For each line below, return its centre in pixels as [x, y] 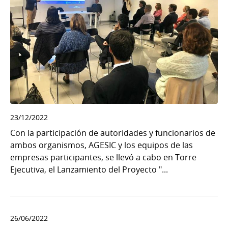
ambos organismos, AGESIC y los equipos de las [102, 145]
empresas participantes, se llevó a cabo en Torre [103, 157]
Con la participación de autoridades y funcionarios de [113, 133]
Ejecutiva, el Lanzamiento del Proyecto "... [89, 169]
